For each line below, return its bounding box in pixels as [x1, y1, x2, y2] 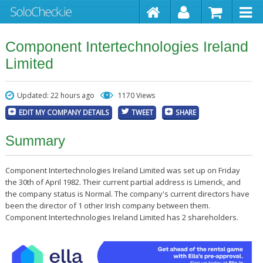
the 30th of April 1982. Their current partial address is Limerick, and [5, 177, 241, 187]
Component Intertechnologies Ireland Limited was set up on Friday [5, 165, 240, 176]
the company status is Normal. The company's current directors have [5, 188, 249, 199]
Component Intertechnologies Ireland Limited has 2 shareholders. [5, 212, 238, 222]
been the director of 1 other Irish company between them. [5, 200, 210, 211]
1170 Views [117, 90, 155, 100]
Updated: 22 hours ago [16, 90, 95, 100]
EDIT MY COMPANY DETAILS [18, 107, 109, 117]
